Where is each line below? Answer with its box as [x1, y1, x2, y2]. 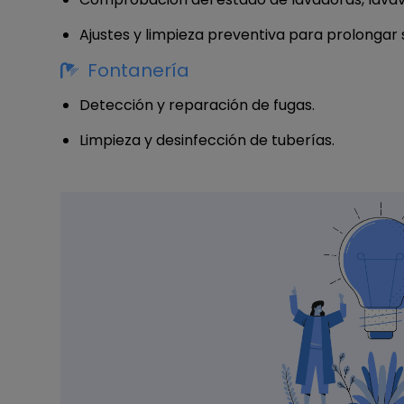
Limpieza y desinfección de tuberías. [79, 129, 335, 151]
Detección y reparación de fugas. [79, 94, 315, 115]
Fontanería [87, 57, 189, 83]
